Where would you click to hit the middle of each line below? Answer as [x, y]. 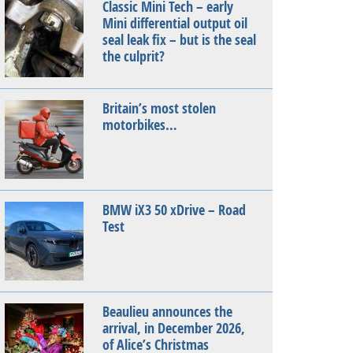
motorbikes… [140, 125]
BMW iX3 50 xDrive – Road [174, 210]
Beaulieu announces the [167, 312]
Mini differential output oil [175, 23]
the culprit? [134, 56]
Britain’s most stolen [159, 108]
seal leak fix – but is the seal [179, 40]
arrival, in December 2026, [174, 328]
